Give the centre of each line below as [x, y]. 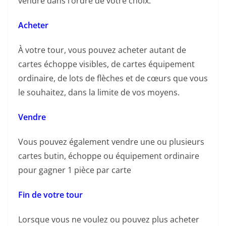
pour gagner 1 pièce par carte [75, 170]
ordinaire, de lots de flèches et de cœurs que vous [113, 78]
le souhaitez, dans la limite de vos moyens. [100, 93]
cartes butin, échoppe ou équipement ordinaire [109, 156]
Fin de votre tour [50, 195]
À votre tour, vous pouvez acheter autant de [102, 50]
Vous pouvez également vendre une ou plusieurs [111, 142]
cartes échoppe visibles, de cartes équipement [106, 64]
